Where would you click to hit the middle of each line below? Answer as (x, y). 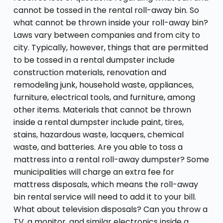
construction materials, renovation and (90, 72)
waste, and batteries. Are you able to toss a (98, 147)
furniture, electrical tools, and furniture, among (104, 97)
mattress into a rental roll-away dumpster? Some (111, 159)
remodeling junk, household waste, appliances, (103, 85)
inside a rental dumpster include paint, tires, (98, 122)
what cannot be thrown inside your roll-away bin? (111, 22)
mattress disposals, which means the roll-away (106, 184)
